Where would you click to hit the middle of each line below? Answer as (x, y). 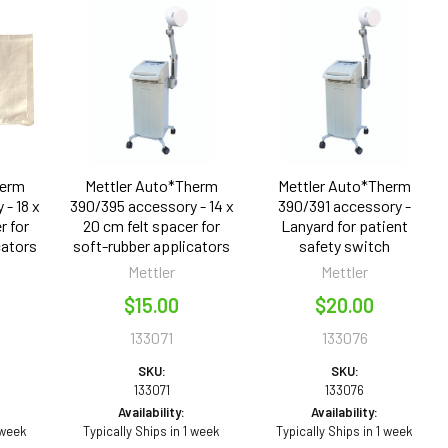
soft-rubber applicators (152, 245)
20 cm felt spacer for (152, 225)
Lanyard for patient (345, 225)
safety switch (345, 245)
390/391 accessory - (345, 205)
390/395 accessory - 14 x (151, 205)
